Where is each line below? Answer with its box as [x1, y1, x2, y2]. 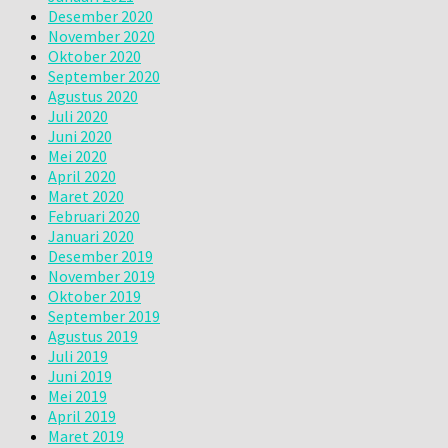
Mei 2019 [48, 385, 107, 406]
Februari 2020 [48, 205, 140, 226]
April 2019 [48, 405, 116, 426]
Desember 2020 [48, 5, 153, 26]
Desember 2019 [48, 245, 153, 266]
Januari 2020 [48, 225, 134, 246]
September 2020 [48, 65, 160, 86]
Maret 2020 [48, 185, 124, 206]
